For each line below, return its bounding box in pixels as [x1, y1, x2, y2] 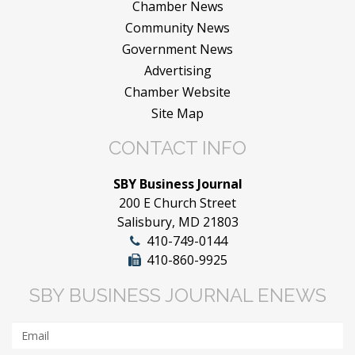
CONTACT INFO [109, 136, 246, 160]
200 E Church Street [119, 194, 236, 212]
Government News [122, 40, 233, 59]
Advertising [143, 62, 212, 80]
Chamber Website [124, 83, 231, 101]
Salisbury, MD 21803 [116, 213, 239, 231]
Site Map [151, 105, 204, 123]
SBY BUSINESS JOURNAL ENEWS [29, 284, 326, 307]
